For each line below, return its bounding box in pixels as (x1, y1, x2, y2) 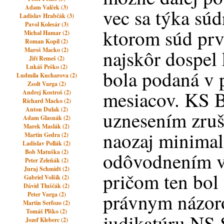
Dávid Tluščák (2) (23, 181, 70, 190)
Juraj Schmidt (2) (23, 164, 69, 173)
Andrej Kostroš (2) (22, 88, 71, 96)
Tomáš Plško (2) (26, 207, 67, 215)
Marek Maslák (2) (23, 122, 70, 130)
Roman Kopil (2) (25, 37, 68, 45)
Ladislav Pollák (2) (22, 139, 71, 147)
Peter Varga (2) (27, 190, 66, 198)
